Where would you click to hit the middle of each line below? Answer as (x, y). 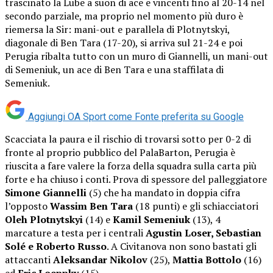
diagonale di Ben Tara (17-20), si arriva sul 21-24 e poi (124, 42)
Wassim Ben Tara (91, 206)
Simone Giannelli (46, 192)
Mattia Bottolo (207, 259)
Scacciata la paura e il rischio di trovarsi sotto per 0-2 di (128, 139)
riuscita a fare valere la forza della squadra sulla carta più (131, 165)
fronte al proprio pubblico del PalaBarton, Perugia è (120, 152)
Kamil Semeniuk (151, 219)
